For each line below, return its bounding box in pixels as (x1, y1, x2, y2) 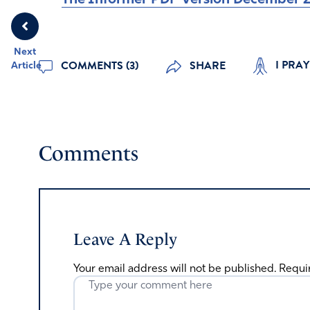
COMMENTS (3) (58, 57, 139, 74)
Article (11, 60, 42, 71)
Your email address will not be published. (73, 264, 276, 275)
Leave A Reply (73, 230, 177, 249)
